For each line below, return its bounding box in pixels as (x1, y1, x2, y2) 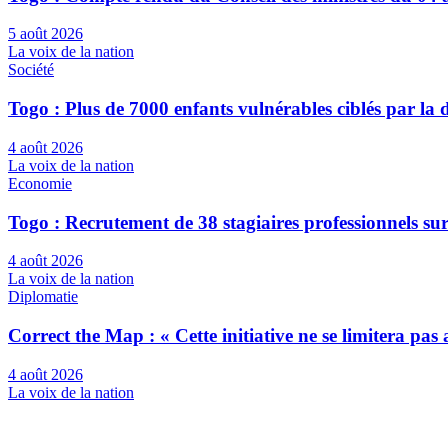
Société (8, 61, 54, 79)
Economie (8, 174, 72, 192)
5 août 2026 (8, 25, 83, 43)
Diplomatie (8, 288, 78, 306)
